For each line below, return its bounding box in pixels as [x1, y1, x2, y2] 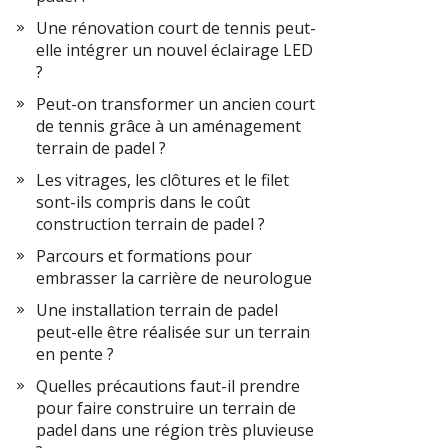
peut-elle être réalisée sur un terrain [36, 321, 310, 343]
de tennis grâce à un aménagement [36, 115, 301, 137]
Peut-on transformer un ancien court [36, 93, 315, 115]
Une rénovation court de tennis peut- [36, 17, 316, 39]
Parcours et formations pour [36, 245, 252, 267]
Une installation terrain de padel [36, 299, 278, 321]
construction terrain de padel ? [36, 213, 265, 235]
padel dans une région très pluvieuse [36, 419, 314, 441]
